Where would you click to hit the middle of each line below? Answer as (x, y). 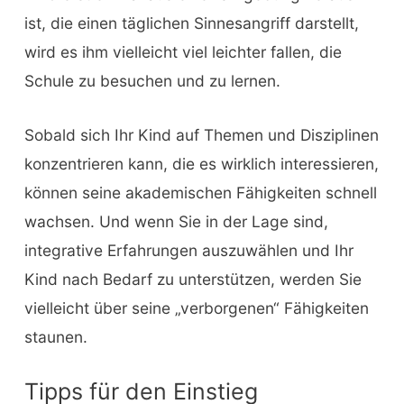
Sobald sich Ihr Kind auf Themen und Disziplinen (201, 134)
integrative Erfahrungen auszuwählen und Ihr (188, 250)
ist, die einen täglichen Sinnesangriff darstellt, (191, 23)
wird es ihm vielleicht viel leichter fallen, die (183, 52)
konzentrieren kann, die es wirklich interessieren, (201, 163)
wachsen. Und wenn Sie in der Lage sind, (176, 221)
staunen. (55, 336)
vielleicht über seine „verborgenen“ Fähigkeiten (196, 308)
